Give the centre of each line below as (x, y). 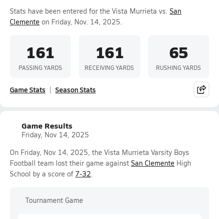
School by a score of (43, 174)
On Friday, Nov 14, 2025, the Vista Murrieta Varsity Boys (99, 152)
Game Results (47, 125)
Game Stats (28, 89)
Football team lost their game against (70, 163)
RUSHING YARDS (179, 67)
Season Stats (76, 89)
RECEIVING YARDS (109, 67)
